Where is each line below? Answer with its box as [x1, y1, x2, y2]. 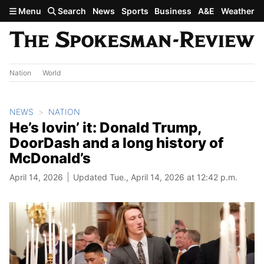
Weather [220, 6, 255, 16]
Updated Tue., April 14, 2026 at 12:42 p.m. [73, 171, 237, 182]
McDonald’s [9, 149, 91, 167]
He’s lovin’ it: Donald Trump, [9, 118, 201, 136]
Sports [121, 6, 148, 16]
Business [154, 6, 192, 16]
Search [56, 6, 87, 16]
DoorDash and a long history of [9, 134, 223, 151]
